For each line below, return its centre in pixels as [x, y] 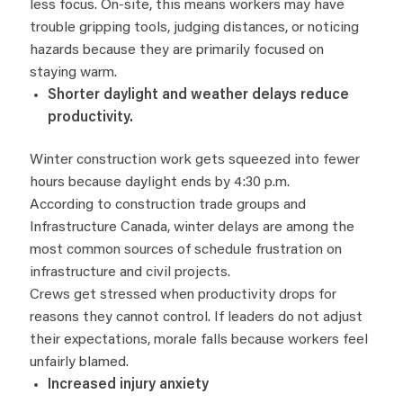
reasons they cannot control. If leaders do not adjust [196, 318]
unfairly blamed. [79, 363]
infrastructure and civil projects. [130, 273]
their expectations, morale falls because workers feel [199, 340]
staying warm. [73, 72]
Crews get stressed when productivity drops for [183, 296]
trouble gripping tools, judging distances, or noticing [194, 27]
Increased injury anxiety [128, 385]
